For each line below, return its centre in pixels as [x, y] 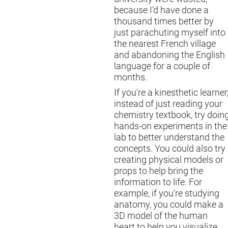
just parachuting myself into [170, 32]
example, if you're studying [167, 194]
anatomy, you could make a [169, 205]
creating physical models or [169, 160]
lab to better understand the [169, 138]
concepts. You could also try [170, 149]
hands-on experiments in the [170, 126]
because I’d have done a [161, 10]
